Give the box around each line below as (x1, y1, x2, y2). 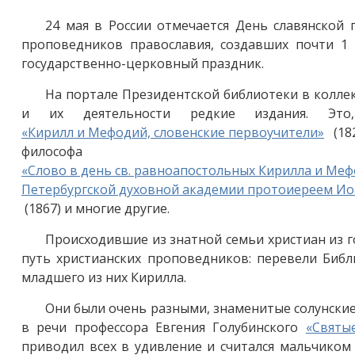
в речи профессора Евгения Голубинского (21, 318, 306, 336)
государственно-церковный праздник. (21, 54, 264, 72)
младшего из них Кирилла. (21, 268, 186, 286)
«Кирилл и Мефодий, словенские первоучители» (21, 123, 324, 141)
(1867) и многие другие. (21, 199, 170, 217)
